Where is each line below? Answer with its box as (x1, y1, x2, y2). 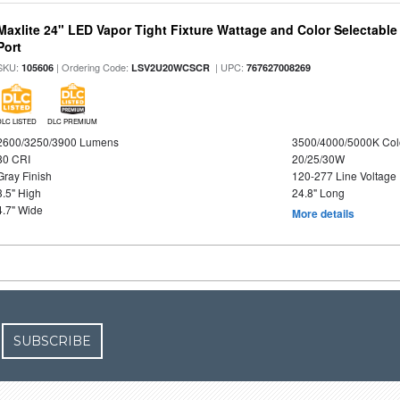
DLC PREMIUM (47, 116, 98, 127)
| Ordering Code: (54, 60, 132, 75)
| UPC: (210, 60, 247, 75)
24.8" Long (291, 185, 345, 201)
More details (291, 205, 354, 222)
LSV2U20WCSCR (131, 61, 211, 75)
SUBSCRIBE (13, 333, 92, 350)
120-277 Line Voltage (291, 168, 396, 184)
